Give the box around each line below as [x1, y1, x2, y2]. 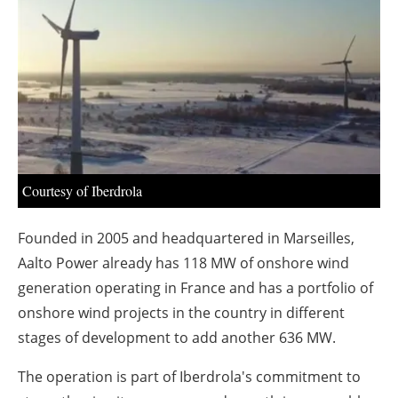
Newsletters [156, 36, 259, 61]
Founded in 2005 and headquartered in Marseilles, [18, 228, 354, 249]
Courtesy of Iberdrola [22, 181, 142, 201]
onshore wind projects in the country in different [18, 303, 345, 323]
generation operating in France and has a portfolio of [18, 278, 373, 298]
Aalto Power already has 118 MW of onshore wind [18, 253, 349, 274]
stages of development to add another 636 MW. [18, 328, 336, 348]
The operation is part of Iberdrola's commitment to [18, 367, 361, 387]
